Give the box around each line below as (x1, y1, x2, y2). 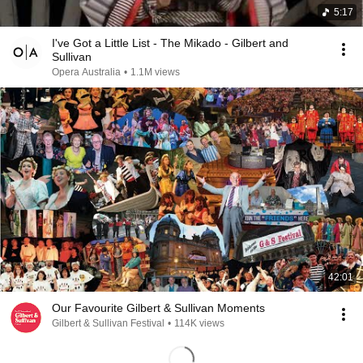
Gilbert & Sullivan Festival (52, 318, 164, 329)
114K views (174, 318, 224, 329)
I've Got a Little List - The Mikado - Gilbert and (52, 36, 288, 49)
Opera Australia (52, 66, 121, 78)
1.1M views (130, 66, 180, 78)
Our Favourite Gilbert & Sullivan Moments (52, 301, 265, 314)
